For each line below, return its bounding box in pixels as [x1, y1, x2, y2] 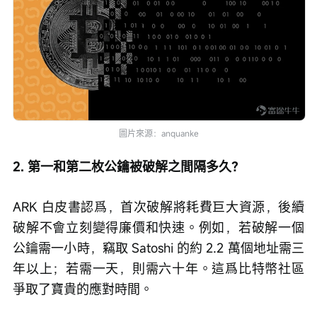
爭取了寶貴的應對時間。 [13, 280, 153, 298]
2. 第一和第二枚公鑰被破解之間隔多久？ [13, 158, 244, 175]
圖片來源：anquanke [118, 127, 199, 139]
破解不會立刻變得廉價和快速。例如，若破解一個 [13, 219, 304, 236]
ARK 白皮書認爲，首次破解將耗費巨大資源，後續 [13, 198, 304, 216]
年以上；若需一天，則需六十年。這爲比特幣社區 [13, 260, 304, 277]
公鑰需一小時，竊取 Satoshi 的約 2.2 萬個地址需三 [13, 239, 304, 257]
